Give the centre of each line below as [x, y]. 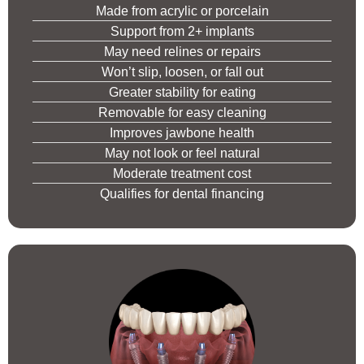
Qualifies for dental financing [182, 194]
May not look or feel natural [182, 154]
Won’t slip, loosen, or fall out [182, 72]
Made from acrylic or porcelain [182, 11]
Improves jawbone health [182, 133]
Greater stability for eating [182, 93]
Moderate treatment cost [182, 174]
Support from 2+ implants [182, 32]
